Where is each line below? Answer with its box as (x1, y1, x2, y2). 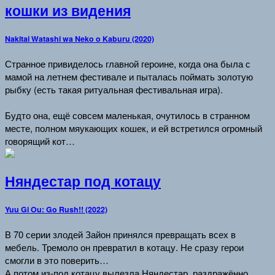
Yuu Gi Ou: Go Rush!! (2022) (5, 204, 107, 215)
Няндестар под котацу (5, 171, 161, 192)
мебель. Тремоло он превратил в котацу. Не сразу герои (5, 240, 244, 254)
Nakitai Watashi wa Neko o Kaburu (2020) (5, 33, 154, 44)
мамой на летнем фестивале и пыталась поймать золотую (5, 69, 253, 83)
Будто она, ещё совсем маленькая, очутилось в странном (5, 108, 250, 122)
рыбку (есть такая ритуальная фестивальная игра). (5, 82, 223, 96)
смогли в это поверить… (5, 253, 109, 266)
